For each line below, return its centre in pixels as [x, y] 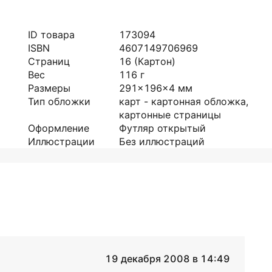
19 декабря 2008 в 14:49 [167, 258]
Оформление [59, 128]
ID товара [51, 35]
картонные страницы [170, 115]
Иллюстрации [61, 141]
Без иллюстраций [162, 141]
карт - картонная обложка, [184, 101]
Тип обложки [59, 101]
